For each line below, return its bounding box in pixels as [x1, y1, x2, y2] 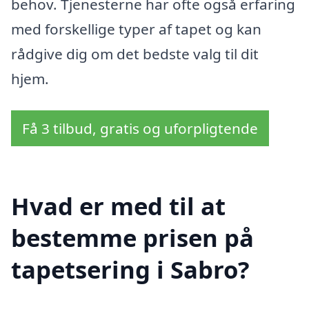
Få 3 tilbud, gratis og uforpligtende [22, 118, 258, 138]
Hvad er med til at [11, 190, 226, 223]
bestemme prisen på [11, 221, 254, 255]
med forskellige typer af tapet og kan [11, 19, 261, 39]
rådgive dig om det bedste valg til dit [11, 43, 259, 63]
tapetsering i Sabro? [11, 253, 250, 286]
